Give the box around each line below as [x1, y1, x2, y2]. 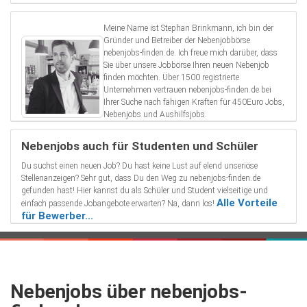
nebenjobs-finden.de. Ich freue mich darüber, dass [103, 48, 278, 58]
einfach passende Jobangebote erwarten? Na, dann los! [21, 199, 217, 209]
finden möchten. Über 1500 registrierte [103, 73, 239, 83]
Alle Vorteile [217, 197, 278, 210]
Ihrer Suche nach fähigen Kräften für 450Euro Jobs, [103, 97, 284, 108]
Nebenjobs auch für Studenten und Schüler [21, 139, 258, 153]
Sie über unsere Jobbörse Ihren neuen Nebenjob [103, 60, 269, 71]
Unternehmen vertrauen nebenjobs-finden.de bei [103, 85, 271, 95]
